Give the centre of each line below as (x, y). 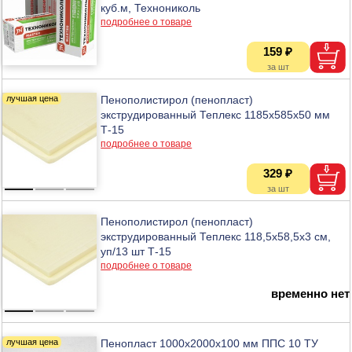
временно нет (310, 293)
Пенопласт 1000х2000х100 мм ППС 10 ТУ (210, 343)
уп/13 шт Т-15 (136, 251)
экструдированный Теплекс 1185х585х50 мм (216, 114)
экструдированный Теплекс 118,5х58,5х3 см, (216, 236)
